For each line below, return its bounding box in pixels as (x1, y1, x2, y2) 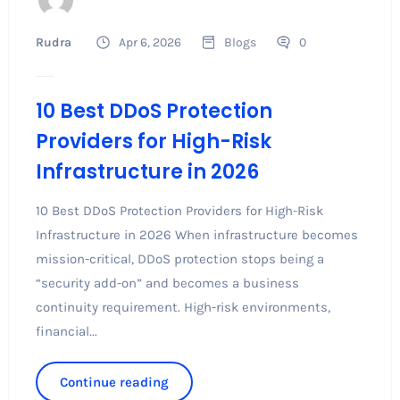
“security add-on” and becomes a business (35, 274, 299, 291)
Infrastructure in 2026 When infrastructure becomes (35, 226, 358, 243)
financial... (35, 322, 97, 339)
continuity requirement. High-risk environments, (35, 298, 330, 315)
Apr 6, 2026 (118, 34, 181, 50)
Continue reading (59, 373, 169, 390)
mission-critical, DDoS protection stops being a (35, 250, 324, 267)
